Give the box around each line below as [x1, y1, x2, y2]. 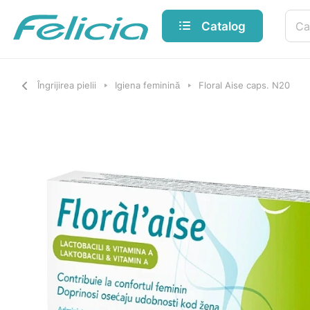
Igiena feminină [115, 80, 180, 91]
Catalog [201, 18, 246, 33]
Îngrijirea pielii [37, 80, 96, 91]
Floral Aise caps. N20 [199, 80, 290, 91]
